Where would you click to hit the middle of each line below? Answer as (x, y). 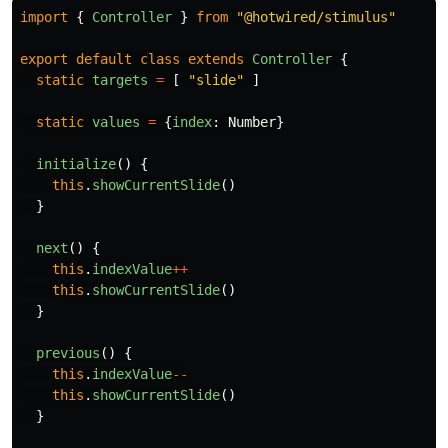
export (44, 59)
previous (68, 353)
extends (216, 59)
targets (120, 80)
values (116, 122)
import (44, 17)
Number (252, 122)
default (104, 59)
